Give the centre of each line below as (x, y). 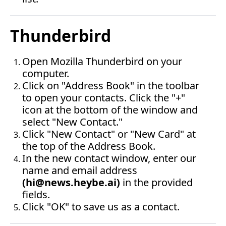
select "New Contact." (72, 122)
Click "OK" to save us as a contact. (101, 207)
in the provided (156, 182)
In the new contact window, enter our (109, 158)
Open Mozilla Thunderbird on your (102, 61)
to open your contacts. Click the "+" (104, 98)
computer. (46, 73)
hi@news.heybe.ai (71, 182)
